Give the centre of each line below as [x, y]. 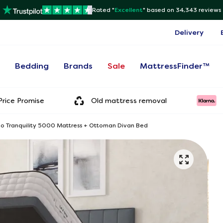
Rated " [103, 10]
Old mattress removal [129, 100]
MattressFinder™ [175, 66]
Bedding [32, 66]
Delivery [189, 32]
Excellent [128, 10]
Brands [78, 66]
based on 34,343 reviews [184, 10]
